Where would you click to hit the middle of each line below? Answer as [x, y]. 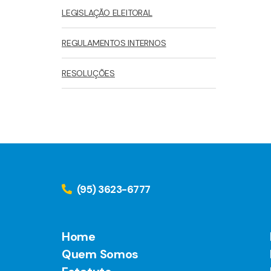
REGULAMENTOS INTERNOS [114, 43]
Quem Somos [100, 254]
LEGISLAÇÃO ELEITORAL [107, 13]
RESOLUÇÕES [88, 73]
